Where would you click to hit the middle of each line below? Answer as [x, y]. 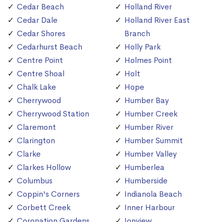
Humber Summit [154, 141]
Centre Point [40, 60]
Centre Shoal [41, 74]
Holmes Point [148, 60]
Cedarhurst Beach [50, 47]
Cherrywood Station [53, 114]
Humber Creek [151, 114]
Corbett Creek [44, 208]
